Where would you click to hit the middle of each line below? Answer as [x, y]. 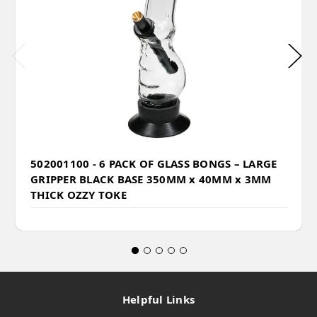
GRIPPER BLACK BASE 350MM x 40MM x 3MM [151, 179]
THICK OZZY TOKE [79, 194]
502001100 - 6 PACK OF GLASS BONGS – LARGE [154, 163]
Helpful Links [158, 299]
